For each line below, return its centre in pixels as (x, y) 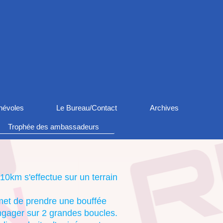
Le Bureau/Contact (87, 108)
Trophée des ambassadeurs (53, 127)
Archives (165, 108)
